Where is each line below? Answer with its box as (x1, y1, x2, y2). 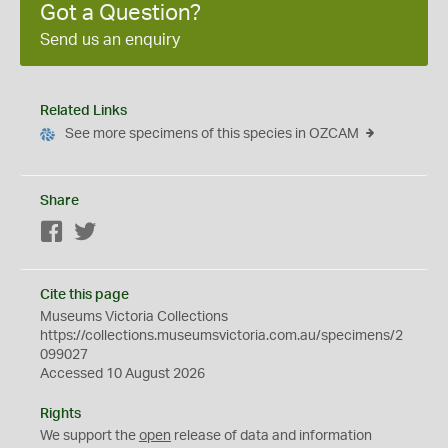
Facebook (64, 226, 127, 240)
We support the (40, 429, 139, 443)
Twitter (97, 226, 140, 240)
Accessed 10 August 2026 (40, 367, 205, 381)
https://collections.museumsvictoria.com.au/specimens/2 (40, 329, 403, 343)
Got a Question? (40, 2, 201, 24)
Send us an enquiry (40, 32, 180, 48)
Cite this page (40, 288, 129, 302)
